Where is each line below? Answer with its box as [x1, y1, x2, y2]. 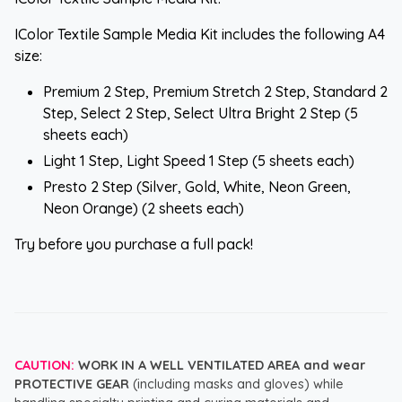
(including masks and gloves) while [129, 375, 344, 392]
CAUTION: [14, 356, 74, 373]
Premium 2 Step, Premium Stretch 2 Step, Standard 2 [43, 82, 388, 100]
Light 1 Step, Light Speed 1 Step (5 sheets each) [43, 151, 354, 170]
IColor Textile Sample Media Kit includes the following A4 [14, 24, 385, 43]
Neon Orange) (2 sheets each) [43, 198, 244, 217]
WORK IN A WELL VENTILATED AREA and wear [78, 356, 365, 373]
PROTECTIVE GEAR [14, 375, 129, 392]
